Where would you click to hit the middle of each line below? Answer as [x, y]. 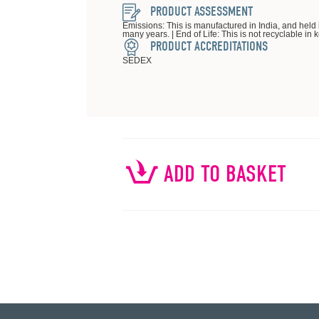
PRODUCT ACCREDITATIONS [208, 46]
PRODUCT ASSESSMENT [200, 11]
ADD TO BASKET [225, 174]
